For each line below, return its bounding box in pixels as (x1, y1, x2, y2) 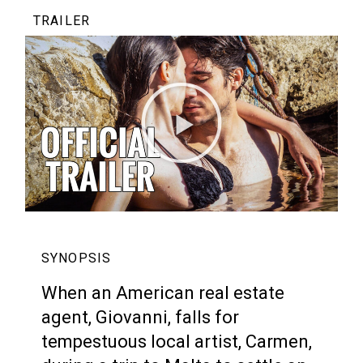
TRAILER (33, 12, 90, 28)
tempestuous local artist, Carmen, (41, 331, 313, 352)
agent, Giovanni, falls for (41, 306, 240, 327)
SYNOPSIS (41, 250, 111, 266)
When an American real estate (41, 282, 285, 303)
